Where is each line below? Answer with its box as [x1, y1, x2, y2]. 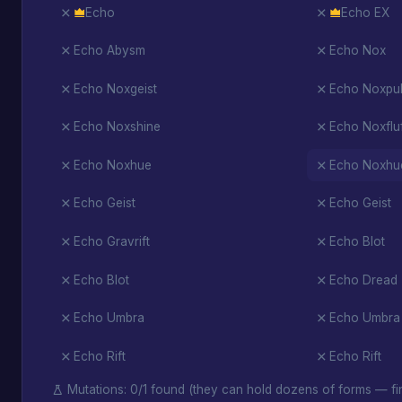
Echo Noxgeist [74, 81, 157, 96]
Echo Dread [328, 272, 398, 287]
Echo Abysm [74, 43, 145, 58]
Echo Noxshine [74, 119, 161, 135]
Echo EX [340, 4, 389, 20]
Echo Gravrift [74, 234, 150, 249]
